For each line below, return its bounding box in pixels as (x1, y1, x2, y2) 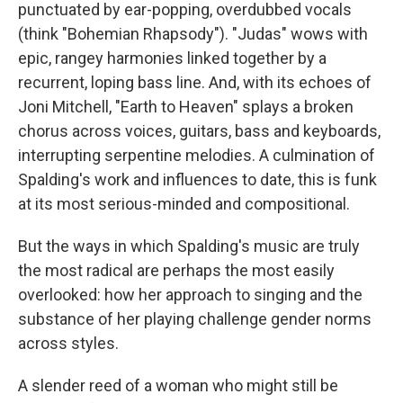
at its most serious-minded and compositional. (18, 193, 350, 213)
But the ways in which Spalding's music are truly (18, 236, 360, 255)
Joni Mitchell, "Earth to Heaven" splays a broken (18, 96, 354, 116)
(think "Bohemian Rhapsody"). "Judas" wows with (18, 23, 368, 43)
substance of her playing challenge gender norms (18, 309, 372, 328)
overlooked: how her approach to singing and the (18, 284, 363, 304)
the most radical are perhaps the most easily (18, 260, 335, 280)
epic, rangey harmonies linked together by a (18, 48, 327, 67)
